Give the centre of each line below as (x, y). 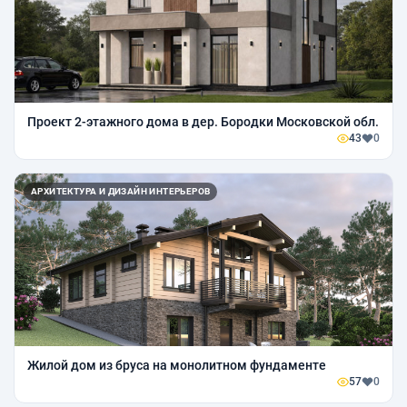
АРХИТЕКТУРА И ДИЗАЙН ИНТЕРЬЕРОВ (121, 192)
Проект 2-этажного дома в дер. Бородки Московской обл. (203, 122)
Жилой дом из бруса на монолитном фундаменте (177, 366)
